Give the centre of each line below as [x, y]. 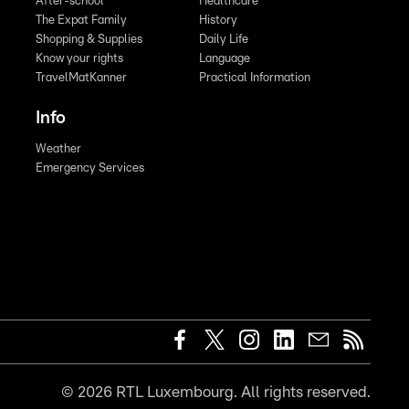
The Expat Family [82, 20]
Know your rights [80, 58]
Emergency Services [90, 168]
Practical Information [254, 78]
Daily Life [223, 39]
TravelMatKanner [82, 78]
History [218, 20]
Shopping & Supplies [89, 39]
